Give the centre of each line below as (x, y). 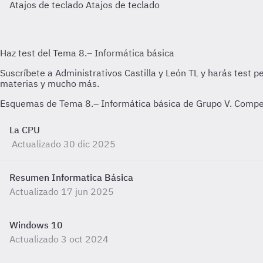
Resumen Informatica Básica (71, 177)
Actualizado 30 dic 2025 (64, 144)
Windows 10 (36, 225)
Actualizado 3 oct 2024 (59, 239)
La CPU (25, 130)
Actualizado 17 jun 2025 (62, 191)
